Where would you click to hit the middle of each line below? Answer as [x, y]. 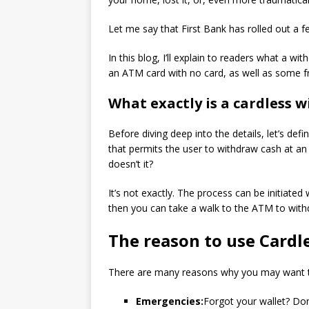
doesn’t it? [131, 164]
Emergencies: [170, 301]
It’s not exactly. [141, 193]
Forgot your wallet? [247, 301]
